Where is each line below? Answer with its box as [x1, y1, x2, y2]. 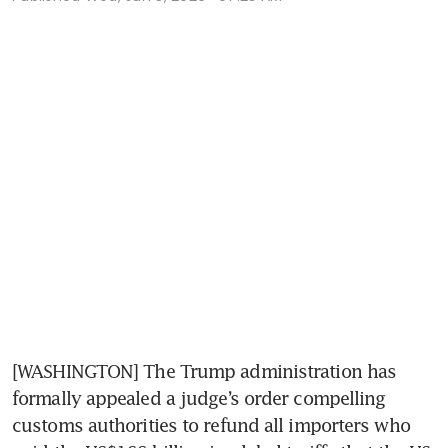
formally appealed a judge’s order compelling [12, 387, 386, 410]
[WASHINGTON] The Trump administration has [12, 360, 397, 383]
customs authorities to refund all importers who [12, 414, 410, 437]
